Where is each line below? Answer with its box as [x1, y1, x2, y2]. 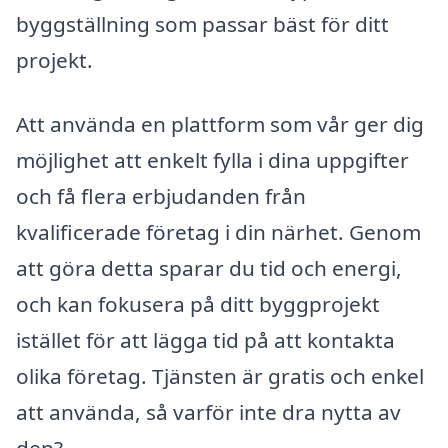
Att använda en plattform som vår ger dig [16, 109, 424, 138]
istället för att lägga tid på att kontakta [16, 325, 395, 354]
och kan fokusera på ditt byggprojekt [16, 289, 380, 318]
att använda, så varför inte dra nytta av [16, 397, 401, 426]
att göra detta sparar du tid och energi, [16, 253, 402, 282]
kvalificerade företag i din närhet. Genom [16, 217, 421, 246]
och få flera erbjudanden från [16, 181, 306, 210]
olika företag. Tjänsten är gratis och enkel [16, 361, 424, 390]
